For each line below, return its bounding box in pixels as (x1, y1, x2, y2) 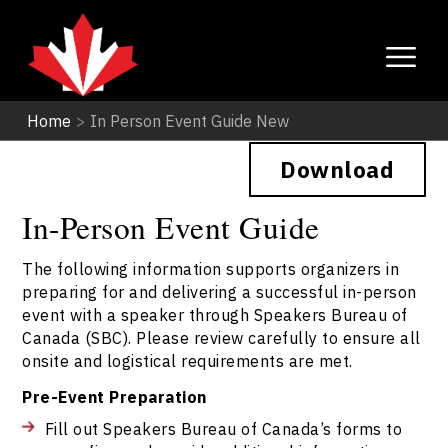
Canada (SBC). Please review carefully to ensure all (22, 326, 421, 348)
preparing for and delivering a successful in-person (22, 280, 417, 302)
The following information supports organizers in (22, 257, 400, 279)
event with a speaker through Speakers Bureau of (22, 303, 408, 325)
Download (280, 154, 395, 184)
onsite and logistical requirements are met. (22, 349, 353, 371)
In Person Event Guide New (89, 109, 289, 131)
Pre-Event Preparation (22, 385, 207, 407)
